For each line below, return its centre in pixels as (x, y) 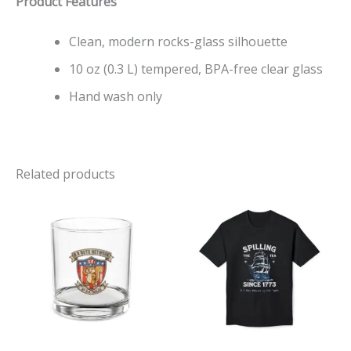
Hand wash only (116, 96)
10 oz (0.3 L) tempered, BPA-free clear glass (196, 69)
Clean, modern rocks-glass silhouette (178, 41)
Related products (65, 174)
